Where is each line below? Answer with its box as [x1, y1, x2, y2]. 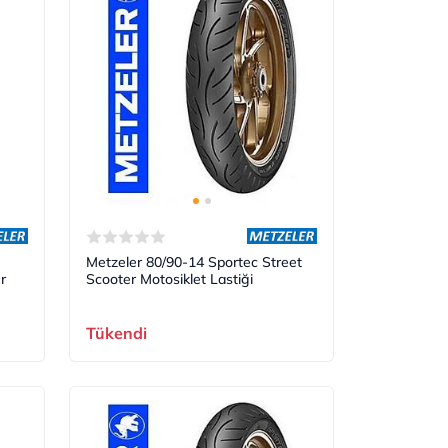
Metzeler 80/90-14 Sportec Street [86, 253, 303, 272]
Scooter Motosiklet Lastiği [86, 270, 254, 289]
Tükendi [86, 323, 148, 344]
